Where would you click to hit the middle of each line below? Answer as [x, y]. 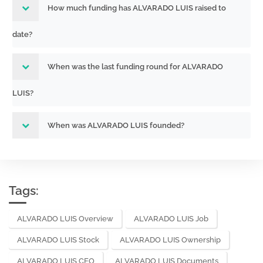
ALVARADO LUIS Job [171, 219]
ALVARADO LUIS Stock [58, 240]
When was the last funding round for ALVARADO [135, 67]
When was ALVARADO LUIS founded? [116, 125]
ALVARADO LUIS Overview [65, 219]
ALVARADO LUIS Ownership [170, 240]
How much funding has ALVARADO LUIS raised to [137, 8]
